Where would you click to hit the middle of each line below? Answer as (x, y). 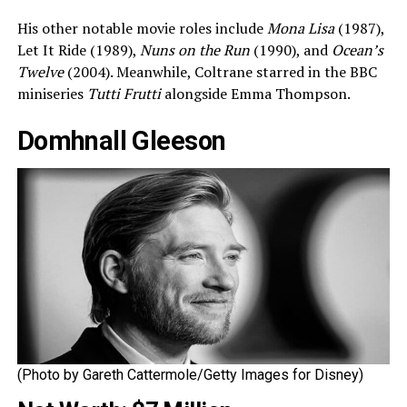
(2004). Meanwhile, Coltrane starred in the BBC (220, 72)
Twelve (40, 72)
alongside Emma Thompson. (255, 94)
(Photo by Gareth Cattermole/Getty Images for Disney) (190, 374)
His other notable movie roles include (142, 29)
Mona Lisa (300, 29)
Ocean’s (357, 50)
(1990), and (290, 50)
